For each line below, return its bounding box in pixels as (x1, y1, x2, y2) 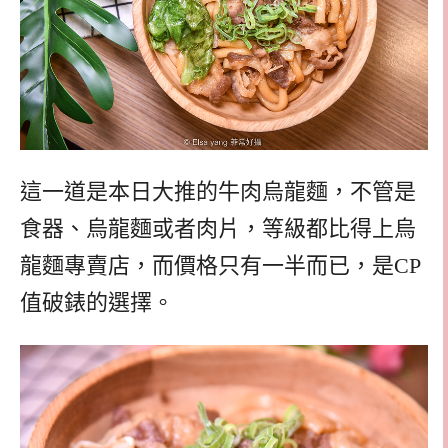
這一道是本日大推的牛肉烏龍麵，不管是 (20, 179, 416, 205)
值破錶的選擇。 (20, 290, 174, 316)
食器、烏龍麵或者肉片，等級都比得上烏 (20, 216, 416, 242)
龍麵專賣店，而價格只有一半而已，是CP (20, 253, 421, 279)
